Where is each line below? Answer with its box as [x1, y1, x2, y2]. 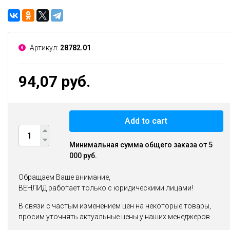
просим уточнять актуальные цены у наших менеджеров [18, 213, 210, 221]
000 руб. [69, 151, 97, 160]
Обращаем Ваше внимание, [18, 173, 110, 181]
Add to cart [125, 116, 168, 126]
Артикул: [28, 44, 60, 52]
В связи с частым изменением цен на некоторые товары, [18, 202, 211, 210]
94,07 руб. [18, 72, 90, 90]
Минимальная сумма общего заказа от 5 [69, 141, 213, 149]
